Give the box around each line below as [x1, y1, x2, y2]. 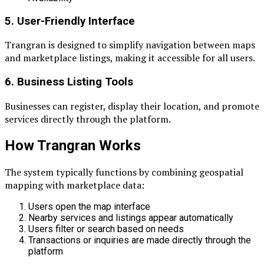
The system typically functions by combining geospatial [5, 165, 243, 179]
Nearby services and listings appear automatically [28, 212, 233, 223]
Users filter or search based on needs [28, 223, 184, 235]
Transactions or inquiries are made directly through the [28, 234, 251, 246]
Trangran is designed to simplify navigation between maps [5, 38, 255, 52]
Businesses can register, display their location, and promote [5, 99, 259, 113]
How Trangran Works [5, 137, 141, 154]
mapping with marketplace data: [5, 178, 144, 192]
